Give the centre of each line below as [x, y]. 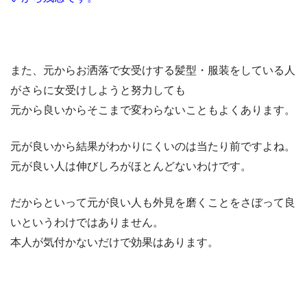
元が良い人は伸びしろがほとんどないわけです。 [131, 167]
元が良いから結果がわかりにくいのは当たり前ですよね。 [153, 147]
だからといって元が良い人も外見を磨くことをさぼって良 [153, 203]
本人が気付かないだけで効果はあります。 [114, 243]
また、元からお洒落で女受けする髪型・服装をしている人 [153, 71]
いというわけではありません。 [87, 223]
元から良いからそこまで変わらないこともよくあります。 [153, 110]
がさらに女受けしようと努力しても [98, 90]
